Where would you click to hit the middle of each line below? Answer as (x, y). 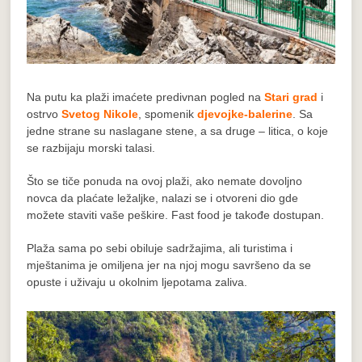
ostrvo (44, 114)
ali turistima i (259, 248)
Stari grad (291, 97)
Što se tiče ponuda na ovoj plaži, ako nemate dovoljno (165, 181)
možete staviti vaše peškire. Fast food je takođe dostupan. (176, 215)
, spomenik (168, 114)
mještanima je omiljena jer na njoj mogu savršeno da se (169, 265)
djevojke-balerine (245, 114)
